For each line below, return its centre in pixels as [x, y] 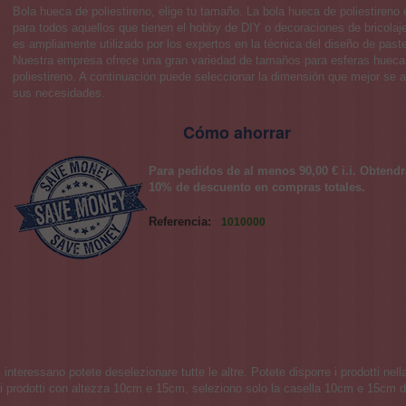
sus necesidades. [59, 93]
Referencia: [180, 222]
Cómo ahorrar [237, 132]
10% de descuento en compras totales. [257, 187]
